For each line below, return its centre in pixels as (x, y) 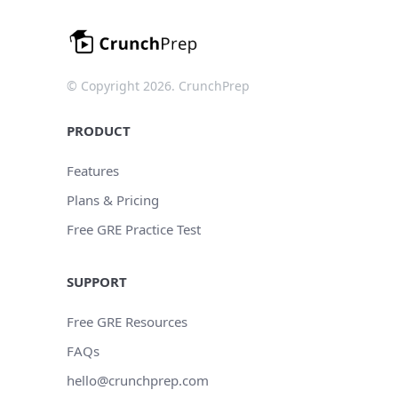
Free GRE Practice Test (134, 230)
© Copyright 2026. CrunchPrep (158, 86)
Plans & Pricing (113, 200)
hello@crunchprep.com (138, 381)
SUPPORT (97, 282)
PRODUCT (99, 131)
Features (93, 171)
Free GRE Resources (127, 322)
